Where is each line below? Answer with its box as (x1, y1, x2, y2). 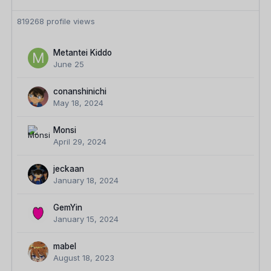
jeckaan (53, 164, 84, 174)
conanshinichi (53, 87, 106, 97)
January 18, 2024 (53, 175, 119, 186)
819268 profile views (17, 16, 95, 27)
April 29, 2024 (53, 137, 106, 147)
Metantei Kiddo (53, 48, 112, 58)
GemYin (53, 203, 82, 213)
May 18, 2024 (53, 98, 103, 108)
